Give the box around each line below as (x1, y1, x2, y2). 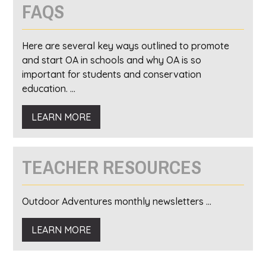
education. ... (22, 83, 76, 94)
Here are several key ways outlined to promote (22, 40, 230, 52)
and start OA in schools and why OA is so (22, 54, 202, 66)
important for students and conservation (22, 68, 202, 80)
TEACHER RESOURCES (22, 154, 202, 180)
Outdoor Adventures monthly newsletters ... (22, 195, 212, 207)
